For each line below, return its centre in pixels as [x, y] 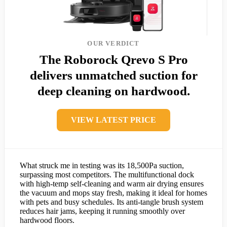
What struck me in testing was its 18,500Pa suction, [102, 165]
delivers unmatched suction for [113, 75]
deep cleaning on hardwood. [113, 91]
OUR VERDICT [113, 43]
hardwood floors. [47, 220]
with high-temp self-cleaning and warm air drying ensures [112, 183]
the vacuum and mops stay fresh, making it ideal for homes [113, 193]
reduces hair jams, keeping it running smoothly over [102, 211]
